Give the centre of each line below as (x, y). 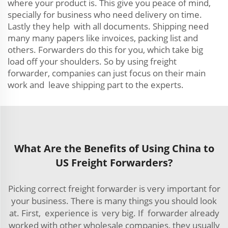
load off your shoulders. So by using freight (92, 61)
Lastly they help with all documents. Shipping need (108, 26)
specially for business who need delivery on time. (105, 15)
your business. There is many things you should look (114, 201)
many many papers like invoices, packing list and (103, 38)
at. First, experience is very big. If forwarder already (114, 213)
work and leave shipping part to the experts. (96, 85)
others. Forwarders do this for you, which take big (105, 50)
